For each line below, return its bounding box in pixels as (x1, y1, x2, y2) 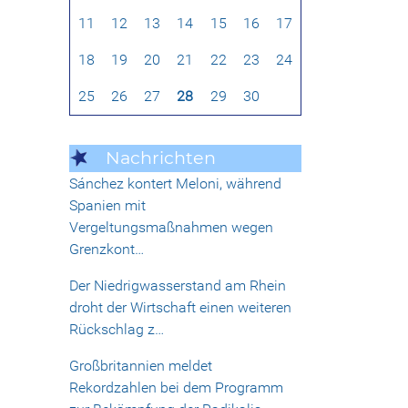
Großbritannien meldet (69, 357, 212, 375)
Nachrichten (106, 147, 216, 169)
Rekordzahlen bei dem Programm (69, 379, 283, 397)
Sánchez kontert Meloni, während (69, 175, 281, 193)
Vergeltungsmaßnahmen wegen (69, 219, 273, 237)
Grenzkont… (69, 240, 144, 259)
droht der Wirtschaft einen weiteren (69, 299, 291, 317)
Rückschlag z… (69, 321, 164, 339)
